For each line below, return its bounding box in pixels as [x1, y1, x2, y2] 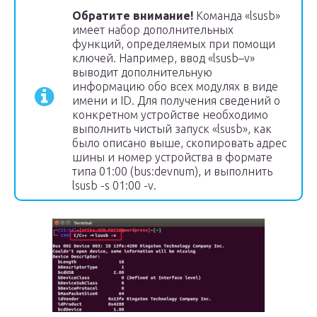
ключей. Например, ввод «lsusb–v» [72, 52, 255, 64]
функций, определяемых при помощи [72, 38, 275, 50]
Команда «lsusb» [193, 9, 280, 22]
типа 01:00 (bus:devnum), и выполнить [72, 165, 272, 178]
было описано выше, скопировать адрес [72, 137, 287, 149]
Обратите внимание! [72, 9, 193, 22]
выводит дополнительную [72, 66, 212, 79]
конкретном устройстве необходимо [72, 108, 268, 121]
